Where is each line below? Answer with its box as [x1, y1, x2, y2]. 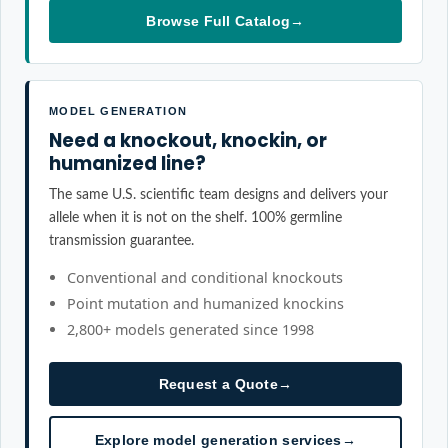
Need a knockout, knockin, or [49, 128, 327, 153]
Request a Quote [158, 376, 279, 392]
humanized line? [49, 151, 206, 176]
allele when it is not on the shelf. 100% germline [49, 210, 342, 225]
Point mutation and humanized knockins [67, 294, 344, 313]
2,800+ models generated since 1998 [67, 320, 314, 339]
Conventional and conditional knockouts [67, 268, 343, 287]
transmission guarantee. [49, 233, 194, 248]
